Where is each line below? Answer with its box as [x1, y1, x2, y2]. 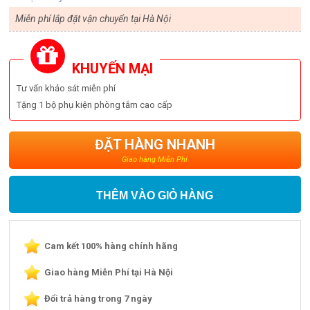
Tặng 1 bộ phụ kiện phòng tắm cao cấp [17, 99, 173, 110]
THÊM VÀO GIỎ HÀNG [96, 189, 214, 201]
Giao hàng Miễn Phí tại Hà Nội [44, 266, 174, 277]
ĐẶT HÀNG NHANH [94, 136, 215, 153]
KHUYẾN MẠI [69, 60, 154, 77]
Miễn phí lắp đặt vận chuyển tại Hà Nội [15, 13, 171, 25]
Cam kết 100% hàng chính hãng [44, 240, 179, 251]
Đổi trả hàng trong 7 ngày [44, 293, 153, 304]
